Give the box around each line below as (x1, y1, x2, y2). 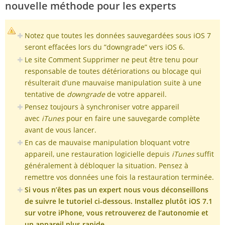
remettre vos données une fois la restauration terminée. (25, 172, 214, 182)
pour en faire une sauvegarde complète (64, 114, 200, 124)
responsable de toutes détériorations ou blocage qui (25, 66, 201, 76)
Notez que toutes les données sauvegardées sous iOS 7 (25, 31, 211, 41)
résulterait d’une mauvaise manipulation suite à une (25, 78, 201, 88)
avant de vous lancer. (25, 125, 96, 135)
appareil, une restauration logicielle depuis (25, 149, 172, 159)
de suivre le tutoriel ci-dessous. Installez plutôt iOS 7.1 (25, 196, 212, 206)
